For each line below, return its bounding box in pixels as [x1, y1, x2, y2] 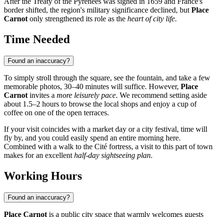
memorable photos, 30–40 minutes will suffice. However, [4, 82, 181, 91]
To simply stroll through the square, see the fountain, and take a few [4, 74, 210, 82]
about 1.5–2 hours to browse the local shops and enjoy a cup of [4, 100, 197, 108]
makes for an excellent [4, 151, 74, 160]
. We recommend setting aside [116, 91, 207, 100]
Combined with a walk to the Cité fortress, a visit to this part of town [4, 142, 213, 151]
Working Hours [4, 170, 82, 183]
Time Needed [4, 33, 70, 46]
